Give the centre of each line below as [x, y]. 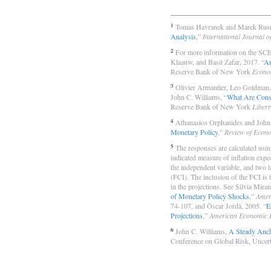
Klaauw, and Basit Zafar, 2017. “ [217, 62]
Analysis [183, 37]
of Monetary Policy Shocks [210, 196]
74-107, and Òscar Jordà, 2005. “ [218, 206]
